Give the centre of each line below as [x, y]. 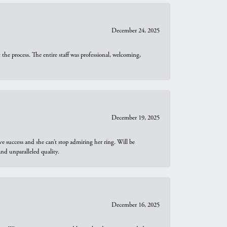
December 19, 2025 [136, 118]
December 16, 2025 [136, 205]
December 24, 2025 [136, 31]
